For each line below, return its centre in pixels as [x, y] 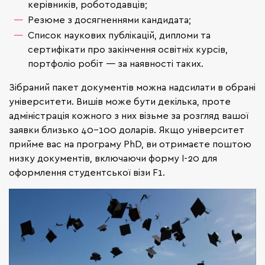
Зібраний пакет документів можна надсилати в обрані [132, 87]
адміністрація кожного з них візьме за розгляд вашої [129, 116]
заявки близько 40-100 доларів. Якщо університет [127, 130]
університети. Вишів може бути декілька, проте [120, 101]
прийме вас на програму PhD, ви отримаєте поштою [130, 144]
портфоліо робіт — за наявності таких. [116, 64]
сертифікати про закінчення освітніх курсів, [128, 49]
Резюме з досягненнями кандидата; [109, 20]
